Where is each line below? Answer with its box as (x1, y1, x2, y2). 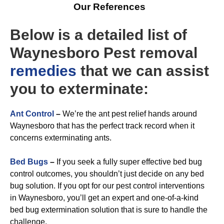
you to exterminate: (10, 80, 148, 97)
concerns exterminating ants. (10, 133, 111, 142)
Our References (73, 1, 145, 12)
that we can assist (76, 62, 209, 79)
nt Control (16, 109, 54, 118)
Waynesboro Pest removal (10, 44, 197, 61)
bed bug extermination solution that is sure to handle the (10, 205, 207, 214)
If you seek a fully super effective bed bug (54, 157, 202, 166)
